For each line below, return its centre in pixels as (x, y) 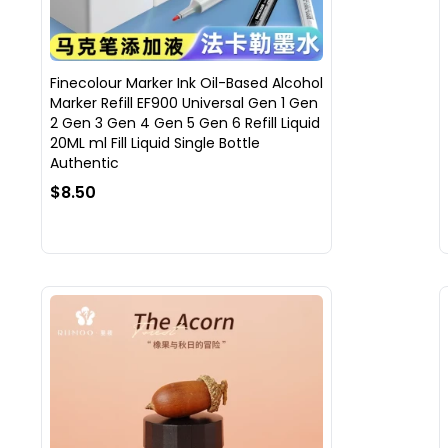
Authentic (84, 163)
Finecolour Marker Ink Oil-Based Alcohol (186, 83)
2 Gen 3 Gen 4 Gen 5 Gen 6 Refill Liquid (184, 123)
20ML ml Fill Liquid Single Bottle (154, 143)
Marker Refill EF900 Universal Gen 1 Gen (183, 103)
